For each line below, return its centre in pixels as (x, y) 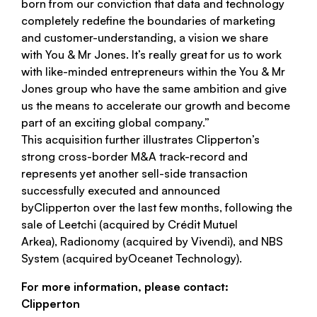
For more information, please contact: (125, 287)
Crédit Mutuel (203, 224)
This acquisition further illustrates (109, 139)
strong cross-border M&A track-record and (134, 156)
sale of (40, 224)
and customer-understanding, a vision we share (145, 38)
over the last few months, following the (191, 207)
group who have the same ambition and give (170, 88)
